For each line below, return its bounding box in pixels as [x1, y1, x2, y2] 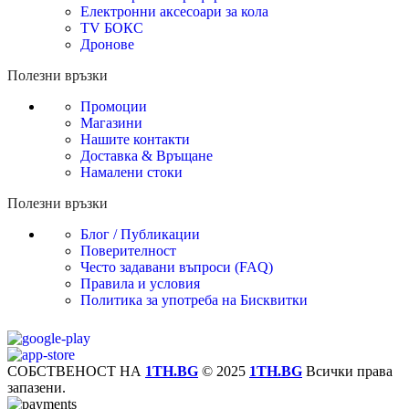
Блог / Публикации [80, 226, 200, 243]
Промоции [80, 99, 147, 115]
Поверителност [80, 243, 176, 259]
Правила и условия [80, 276, 200, 292]
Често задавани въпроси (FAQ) [80, 259, 273, 276]
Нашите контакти [80, 131, 190, 148]
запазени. [7, 380, 66, 396]
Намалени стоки [80, 164, 183, 181]
